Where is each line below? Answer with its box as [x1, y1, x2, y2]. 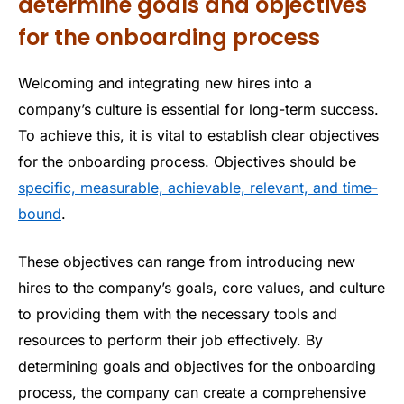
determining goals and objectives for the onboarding [18, 357, 376, 376]
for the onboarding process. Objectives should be [18, 151, 356, 170]
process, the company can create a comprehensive [18, 383, 366, 402]
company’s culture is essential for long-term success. [18, 99, 379, 118]
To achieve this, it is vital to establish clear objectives [18, 125, 379, 144]
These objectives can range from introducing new [18, 252, 355, 271]
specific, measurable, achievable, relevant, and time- [18, 178, 378, 197]
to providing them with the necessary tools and [18, 305, 337, 324]
